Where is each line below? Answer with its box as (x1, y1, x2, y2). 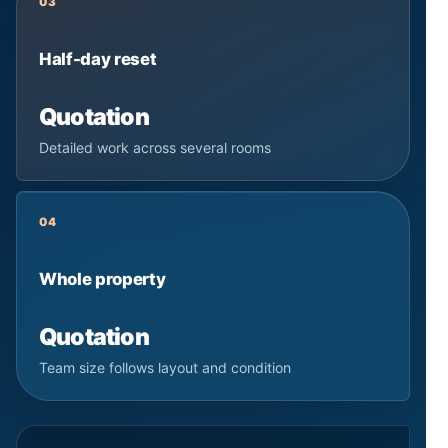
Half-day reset (39, 48, 157, 69)
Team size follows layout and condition (39, 358, 291, 376)
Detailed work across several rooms (39, 138, 271, 156)
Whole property (39, 268, 166, 289)
